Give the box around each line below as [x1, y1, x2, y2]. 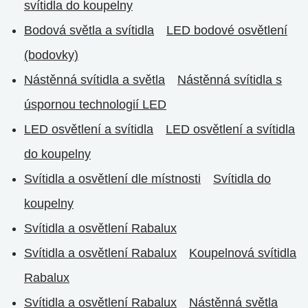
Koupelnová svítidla [189, 246, 296, 260]
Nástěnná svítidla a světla [24, 73, 165, 87]
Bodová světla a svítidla [24, 23, 154, 37]
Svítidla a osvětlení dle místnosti [24, 172, 201, 186]
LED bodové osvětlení [166, 23, 287, 37]
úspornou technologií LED [24, 98, 166, 111]
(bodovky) [24, 48, 78, 62]
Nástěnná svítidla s [177, 73, 282, 87]
